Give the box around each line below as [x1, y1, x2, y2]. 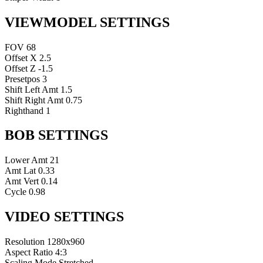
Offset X [5, 52, 37, 63]
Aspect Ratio [5, 247, 53, 258]
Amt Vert [5, 176, 39, 187]
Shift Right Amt [5, 95, 63, 105]
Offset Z [5, 63, 36, 73]
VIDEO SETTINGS [5, 209, 124, 225]
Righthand [5, 105, 43, 116]
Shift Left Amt [5, 84, 58, 95]
